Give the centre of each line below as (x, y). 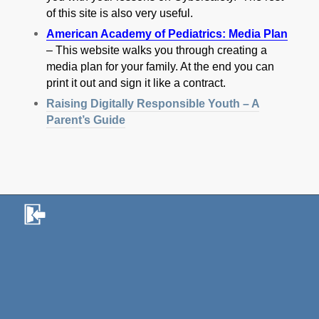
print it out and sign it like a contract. (136, 83)
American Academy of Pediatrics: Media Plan (167, 34)
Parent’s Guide (85, 120)
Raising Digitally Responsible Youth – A (152, 104)
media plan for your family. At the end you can (160, 67)
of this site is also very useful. (119, 14)
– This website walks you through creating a (156, 51)
